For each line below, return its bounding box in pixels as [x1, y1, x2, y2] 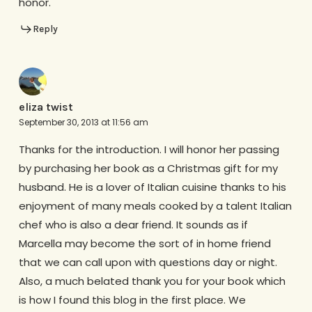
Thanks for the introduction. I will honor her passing [18, 142, 279, 157]
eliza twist [18, 100, 73, 114]
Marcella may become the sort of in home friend [18, 236, 271, 251]
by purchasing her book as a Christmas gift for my [18, 161, 278, 176]
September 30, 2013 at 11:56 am [18, 116, 148, 129]
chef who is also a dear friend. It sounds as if [18, 217, 248, 233]
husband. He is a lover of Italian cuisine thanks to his [18, 180, 286, 195]
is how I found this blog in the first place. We [18, 292, 246, 308]
